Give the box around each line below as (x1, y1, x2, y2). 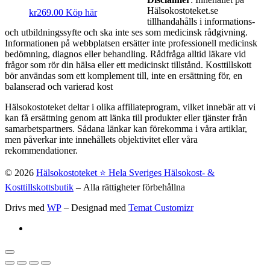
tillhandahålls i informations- (147, 16, 255, 27)
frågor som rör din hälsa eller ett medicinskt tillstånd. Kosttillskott (5, 59, 251, 70)
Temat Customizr (128, 202, 193, 213)
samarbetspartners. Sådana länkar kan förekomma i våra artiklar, (5, 123, 247, 134)
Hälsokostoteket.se (147, 5, 218, 16)
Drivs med (5, 202, 47, 213)
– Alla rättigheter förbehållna (74, 181, 185, 192)
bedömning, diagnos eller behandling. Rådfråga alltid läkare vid (5, 48, 246, 59)
